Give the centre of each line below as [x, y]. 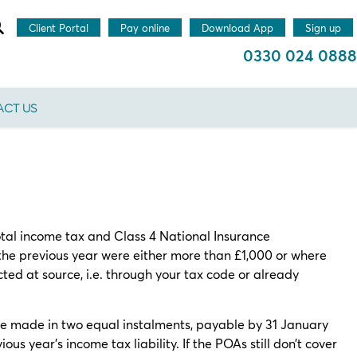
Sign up [323, 28]
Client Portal [59, 28]
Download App [237, 28]
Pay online [145, 28]
